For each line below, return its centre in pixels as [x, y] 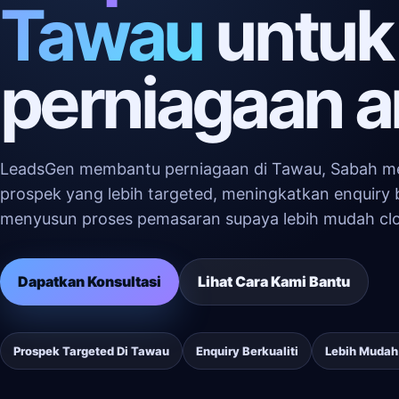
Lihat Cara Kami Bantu [274, 281]
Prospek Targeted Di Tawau [91, 351]
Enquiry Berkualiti [247, 351]
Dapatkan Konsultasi [90, 281]
